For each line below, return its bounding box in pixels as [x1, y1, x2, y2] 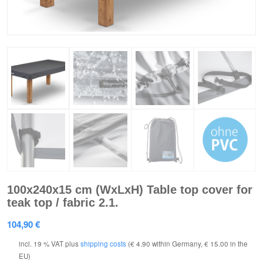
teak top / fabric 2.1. [7, 195, 119, 209]
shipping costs [80, 238, 126, 248]
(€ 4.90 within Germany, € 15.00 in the [126, 238, 248, 248]
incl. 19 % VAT [19, 238, 63, 248]
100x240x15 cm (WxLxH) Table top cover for [7, 183, 252, 196]
